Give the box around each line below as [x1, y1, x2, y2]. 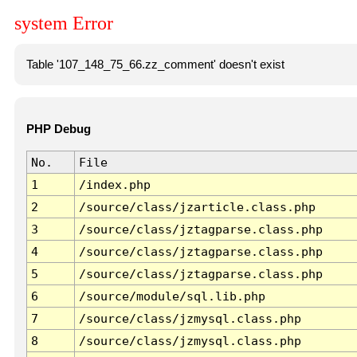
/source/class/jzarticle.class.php [78, 200, 316, 214]
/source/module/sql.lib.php [78, 289, 265, 304]
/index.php [78, 178, 151, 192]
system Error [14, 13, 113, 34]
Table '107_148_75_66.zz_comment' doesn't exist [25, 57, 284, 71]
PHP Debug [25, 123, 91, 136]
